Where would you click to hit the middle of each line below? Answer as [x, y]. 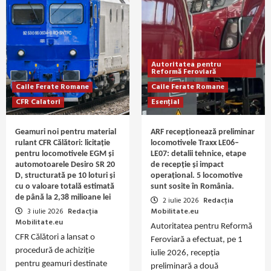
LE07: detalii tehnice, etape [198, 154]
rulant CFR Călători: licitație [63, 143]
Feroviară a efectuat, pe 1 [197, 240]
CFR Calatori [38, 102]
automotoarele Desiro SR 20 [65, 165]
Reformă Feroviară [184, 72]
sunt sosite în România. [192, 186]
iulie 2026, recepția [185, 253]
